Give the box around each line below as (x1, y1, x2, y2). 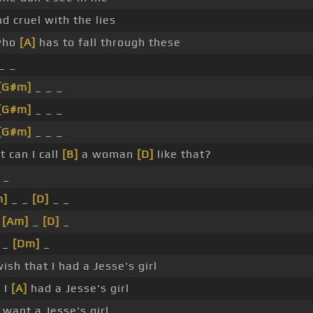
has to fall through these (36, 36, 181, 50)
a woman (78, 147, 137, 161)
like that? (154, 147, 212, 161)
